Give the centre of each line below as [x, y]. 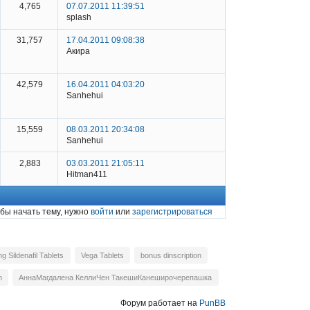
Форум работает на [160, 303]
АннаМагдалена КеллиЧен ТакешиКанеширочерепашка [116, 277]
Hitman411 [87, 174]
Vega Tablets [102, 255]
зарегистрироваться [172, 212]
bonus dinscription [171, 255]
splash [79, 18]
